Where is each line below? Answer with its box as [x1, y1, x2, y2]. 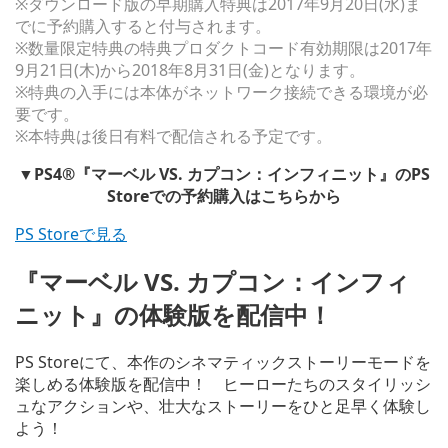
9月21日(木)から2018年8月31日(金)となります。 [15, 59, 365, 82]
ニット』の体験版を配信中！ [15, 298, 332, 332]
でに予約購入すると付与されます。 [15, 15, 271, 38]
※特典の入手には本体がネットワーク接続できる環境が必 [15, 81, 428, 104]
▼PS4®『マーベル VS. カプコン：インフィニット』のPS [18, 163, 430, 186]
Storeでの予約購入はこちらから [107, 185, 341, 208]
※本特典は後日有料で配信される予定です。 [15, 125, 332, 148]
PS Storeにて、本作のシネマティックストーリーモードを [15, 351, 431, 373]
